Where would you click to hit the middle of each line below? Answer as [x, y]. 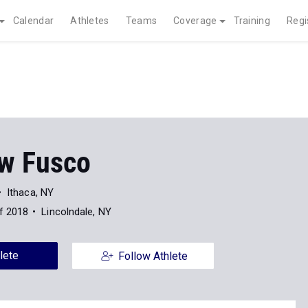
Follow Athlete [153, 256]
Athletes [90, 21]
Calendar [33, 21]
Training [252, 21]
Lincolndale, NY [76, 212]
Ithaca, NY [31, 192]
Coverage [195, 21]
